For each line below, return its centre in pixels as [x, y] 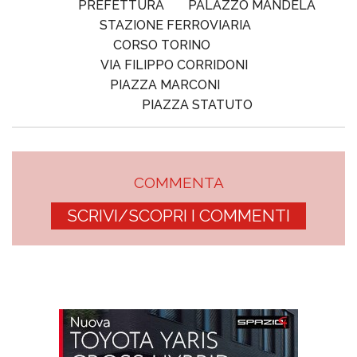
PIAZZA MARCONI [165, 85]
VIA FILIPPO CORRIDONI [175, 65]
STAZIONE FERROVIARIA [175, 25]
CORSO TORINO [162, 45]
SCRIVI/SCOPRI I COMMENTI [178, 216]
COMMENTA [178, 183]
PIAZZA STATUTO [197, 105]
